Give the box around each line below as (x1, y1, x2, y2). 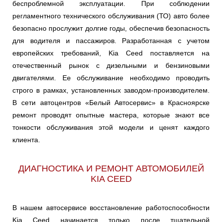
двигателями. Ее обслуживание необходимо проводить (12, 74, 210, 82)
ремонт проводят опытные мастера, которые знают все (12, 111, 210, 119)
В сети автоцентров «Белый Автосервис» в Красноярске (12, 99, 210, 107)
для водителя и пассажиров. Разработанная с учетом (12, 37, 210, 45)
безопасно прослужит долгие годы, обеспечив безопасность (12, 24, 210, 33)
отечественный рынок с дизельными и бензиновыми (12, 61, 210, 70)
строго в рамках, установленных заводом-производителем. (12, 86, 210, 95)
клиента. (12, 136, 40, 144)
